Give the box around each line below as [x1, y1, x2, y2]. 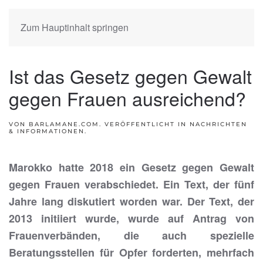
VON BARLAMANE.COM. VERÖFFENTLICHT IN [9, 120, 190, 128]
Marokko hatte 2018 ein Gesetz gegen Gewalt [9, 160, 254, 175]
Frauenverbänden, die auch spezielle [9, 228, 254, 243]
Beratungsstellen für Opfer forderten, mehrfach [9, 245, 254, 260]
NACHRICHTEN [190, 120, 247, 128]
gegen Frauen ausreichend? [9, 85, 246, 112]
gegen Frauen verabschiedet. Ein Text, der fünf [9, 177, 254, 192]
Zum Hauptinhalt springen [21, 21, 129, 34]
